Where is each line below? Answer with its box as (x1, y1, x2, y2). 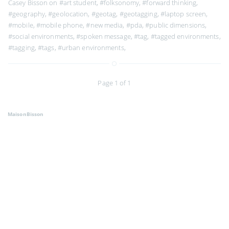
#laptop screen (160, 9, 207, 18)
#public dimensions (145, 20, 205, 30)
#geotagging (119, 9, 157, 18)
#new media (86, 20, 123, 30)
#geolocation (48, 9, 88, 18)
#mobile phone (36, 20, 83, 30)
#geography (8, 9, 45, 18)
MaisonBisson (8, 110, 44, 118)
